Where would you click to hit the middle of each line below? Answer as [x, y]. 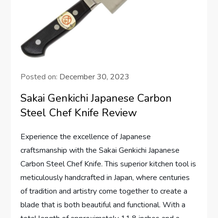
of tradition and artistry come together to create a [104, 191]
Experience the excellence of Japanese [86, 136]
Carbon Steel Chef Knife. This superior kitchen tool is [109, 164]
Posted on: [40, 77]
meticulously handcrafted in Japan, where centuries [105, 177]
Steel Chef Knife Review [79, 113]
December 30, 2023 [95, 77]
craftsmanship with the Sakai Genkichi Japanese [100, 150]
